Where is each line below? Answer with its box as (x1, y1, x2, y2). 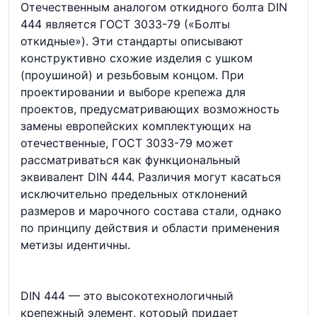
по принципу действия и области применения (21, 221, 279, 235)
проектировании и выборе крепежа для (21, 85, 246, 99)
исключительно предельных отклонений (21, 187, 248, 201)
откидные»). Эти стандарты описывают (21, 34, 243, 48)
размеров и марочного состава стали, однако (21, 204, 282, 218)
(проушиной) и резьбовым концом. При (21, 68, 244, 82)
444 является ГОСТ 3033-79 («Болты (21, 17, 230, 31)
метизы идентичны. (21, 238, 130, 252)
